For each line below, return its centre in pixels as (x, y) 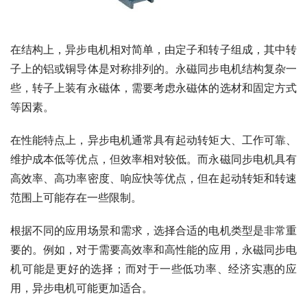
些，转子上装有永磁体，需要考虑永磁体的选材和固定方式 (153, 88)
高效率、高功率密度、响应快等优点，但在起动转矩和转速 (153, 178)
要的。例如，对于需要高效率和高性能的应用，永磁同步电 (153, 249)
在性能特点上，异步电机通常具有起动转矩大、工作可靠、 (153, 140)
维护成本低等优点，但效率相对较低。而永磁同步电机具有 (153, 159)
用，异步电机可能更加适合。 (82, 288)
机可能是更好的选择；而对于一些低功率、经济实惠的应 (153, 269)
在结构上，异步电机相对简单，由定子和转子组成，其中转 (153, 49)
